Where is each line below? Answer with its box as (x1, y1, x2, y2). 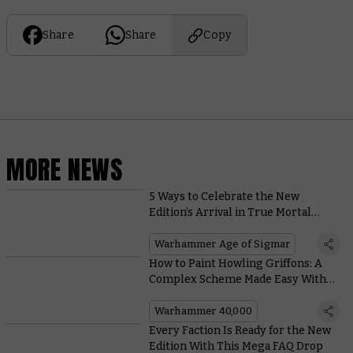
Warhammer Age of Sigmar (154, 237, 291, 250)
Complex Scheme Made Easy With (148, 272, 326, 286)
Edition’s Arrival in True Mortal (148, 205, 311, 219)
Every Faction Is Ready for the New (148, 323, 331, 337)
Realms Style (148, 221, 218, 235)
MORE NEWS (6, 150, 123, 190)
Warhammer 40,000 (154, 304, 252, 317)
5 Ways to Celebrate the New (148, 189, 299, 203)
